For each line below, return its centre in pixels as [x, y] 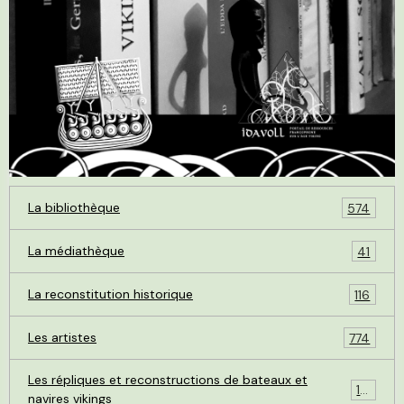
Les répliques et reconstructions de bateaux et [168, 380]
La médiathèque [76, 251]
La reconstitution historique [110, 294]
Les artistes [62, 338]
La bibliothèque [74, 208]
